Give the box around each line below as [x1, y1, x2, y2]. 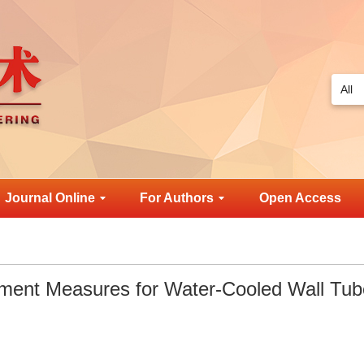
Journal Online [4, 191, 95, 205]
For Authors [140, 191, 214, 205]
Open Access [258, 191, 341, 205]
